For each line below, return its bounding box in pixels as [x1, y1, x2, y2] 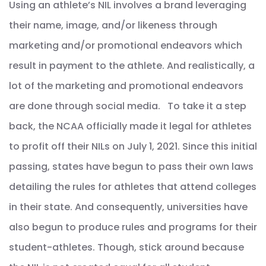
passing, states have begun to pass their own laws [9, 160, 254, 174]
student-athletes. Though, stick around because [9, 240, 244, 255]
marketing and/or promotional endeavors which [9, 39, 242, 53]
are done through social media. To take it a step [9, 99, 246, 113]
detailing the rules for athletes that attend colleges [9, 180, 256, 194]
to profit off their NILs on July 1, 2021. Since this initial [9, 140, 257, 154]
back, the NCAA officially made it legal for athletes [9, 119, 252, 134]
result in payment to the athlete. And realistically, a [9, 59, 255, 73]
